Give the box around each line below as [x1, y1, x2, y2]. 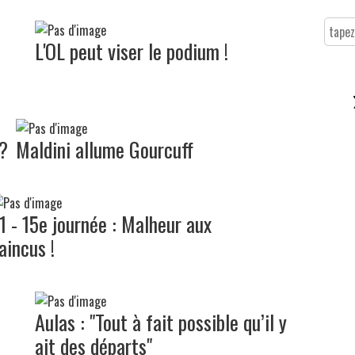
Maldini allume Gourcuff [16, 133, 193, 165]
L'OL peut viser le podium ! [35, 35, 228, 67]
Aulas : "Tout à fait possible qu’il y [35, 306, 287, 338]
